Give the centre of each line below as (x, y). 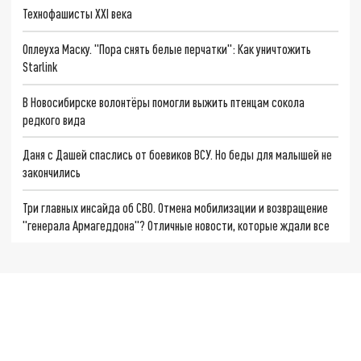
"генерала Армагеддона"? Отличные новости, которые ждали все (176, 226)
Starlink (40, 66)
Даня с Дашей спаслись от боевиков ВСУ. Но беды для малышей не (178, 155)
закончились (52, 172)
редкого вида (54, 119)
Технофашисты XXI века (78, 14)
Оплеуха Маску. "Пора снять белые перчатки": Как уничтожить (167, 48)
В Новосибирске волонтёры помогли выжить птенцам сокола (164, 102)
